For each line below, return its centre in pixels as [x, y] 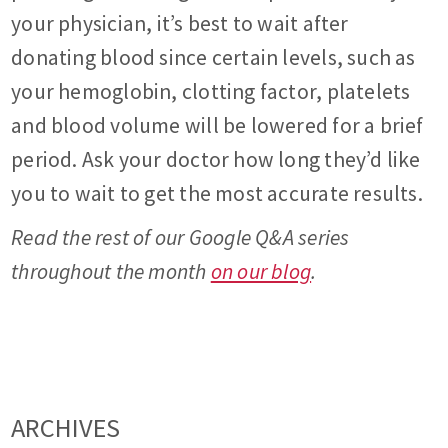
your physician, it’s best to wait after [180, 24]
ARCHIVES [66, 428]
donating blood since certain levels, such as [213, 58]
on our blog [261, 272]
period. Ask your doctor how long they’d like [216, 160]
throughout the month [111, 272]
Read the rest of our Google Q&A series [180, 238]
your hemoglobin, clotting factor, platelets [211, 92]
